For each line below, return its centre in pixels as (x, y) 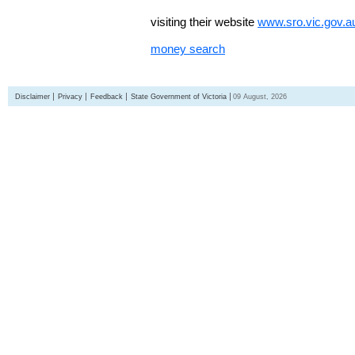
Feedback (107, 97)
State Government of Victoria (179, 97)
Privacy (70, 97)
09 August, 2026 (260, 97)
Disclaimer (32, 97)
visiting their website (204, 22)
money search (188, 49)
